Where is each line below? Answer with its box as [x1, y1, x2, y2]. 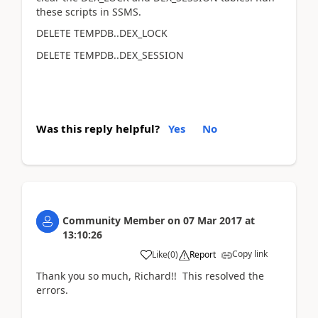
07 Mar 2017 [183, 214, 242, 227]
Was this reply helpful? [36, 121, 160, 136]
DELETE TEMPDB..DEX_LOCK [36, 26, 168, 40]
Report [190, 248, 216, 261]
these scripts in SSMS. [36, 4, 141, 18]
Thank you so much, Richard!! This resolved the [36, 269, 264, 283]
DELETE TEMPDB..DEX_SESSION [36, 48, 184, 62]
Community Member [62, 214, 165, 227]
